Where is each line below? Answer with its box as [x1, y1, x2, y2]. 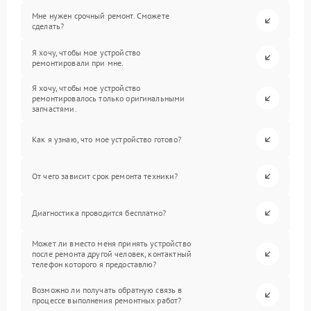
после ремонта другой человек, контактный [32, 249, 192, 259]
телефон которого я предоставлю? [32, 259, 157, 269]
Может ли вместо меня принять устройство [32, 238, 191, 249]
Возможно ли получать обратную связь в [32, 284, 183, 295]
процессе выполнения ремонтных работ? [32, 294, 182, 305]
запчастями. [32, 103, 77, 114]
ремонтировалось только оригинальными [32, 93, 185, 103]
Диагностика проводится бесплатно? [32, 208, 166, 218]
